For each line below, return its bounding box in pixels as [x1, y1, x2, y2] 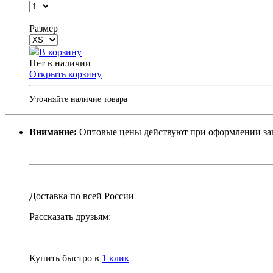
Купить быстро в [29, 252, 102, 263]
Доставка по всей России [29, 190, 134, 201]
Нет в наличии [29, 57, 91, 68]
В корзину [39, 46, 82, 57]
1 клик [102, 252, 129, 263]
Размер [29, 23, 58, 34]
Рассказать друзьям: [29, 211, 111, 222]
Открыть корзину [29, 68, 102, 79]
